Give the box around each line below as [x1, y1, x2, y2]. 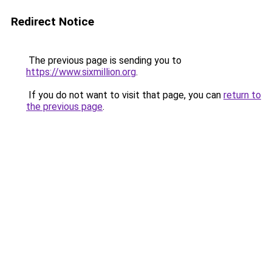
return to [223, 89, 261, 101]
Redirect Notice [11, 15, 94, 29]
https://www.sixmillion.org [26, 66, 136, 78]
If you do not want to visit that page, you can [26, 89, 223, 101]
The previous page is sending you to [26, 55, 182, 66]
